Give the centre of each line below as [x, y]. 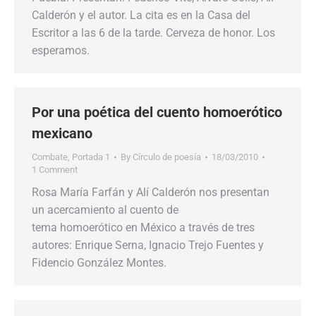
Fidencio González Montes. [99, 263]
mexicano [62, 133]
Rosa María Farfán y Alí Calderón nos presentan [151, 192]
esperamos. [61, 50]
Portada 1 [91, 157]
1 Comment [55, 170]
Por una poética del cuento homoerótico [157, 112]
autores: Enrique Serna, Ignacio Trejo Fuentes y [148, 245]
